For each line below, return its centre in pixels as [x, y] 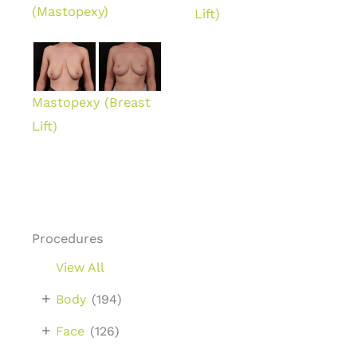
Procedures [68, 238]
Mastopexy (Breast [91, 102]
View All [80, 267]
